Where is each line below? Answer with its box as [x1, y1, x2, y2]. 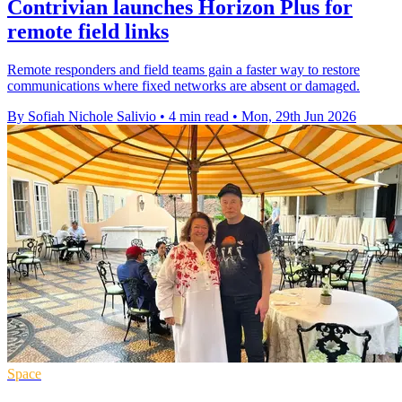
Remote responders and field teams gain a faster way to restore [7, 61, 360, 77]
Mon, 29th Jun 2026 [241, 108, 356, 124]
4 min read [169, 108, 229, 124]
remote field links [7, 19, 169, 43]
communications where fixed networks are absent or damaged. [7, 77, 360, 93]
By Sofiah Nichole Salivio [7, 108, 156, 124]
